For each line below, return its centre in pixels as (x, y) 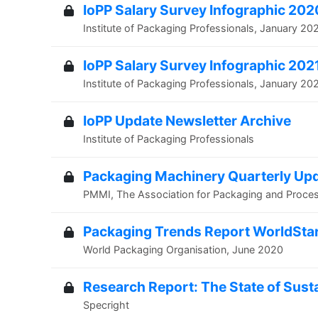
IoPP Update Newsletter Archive (187, 121)
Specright (106, 305)
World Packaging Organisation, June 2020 (183, 250)
